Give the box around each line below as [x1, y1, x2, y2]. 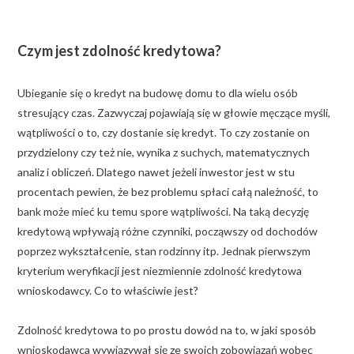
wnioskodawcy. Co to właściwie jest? [17, 283, 198, 297]
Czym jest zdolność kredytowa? [17, 41, 221, 59]
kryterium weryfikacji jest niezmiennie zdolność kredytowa [17, 263, 302, 277]
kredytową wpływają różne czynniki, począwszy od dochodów [17, 224, 318, 238]
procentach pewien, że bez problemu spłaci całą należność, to [17, 184, 318, 198]
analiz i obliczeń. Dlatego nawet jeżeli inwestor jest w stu [17, 164, 295, 179]
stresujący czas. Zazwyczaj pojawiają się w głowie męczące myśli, [17, 105, 330, 119]
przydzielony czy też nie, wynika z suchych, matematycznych [17, 145, 310, 159]
